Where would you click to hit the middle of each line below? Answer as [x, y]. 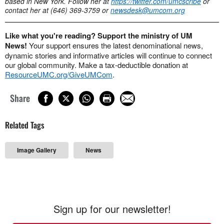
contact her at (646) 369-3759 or [58, 10]
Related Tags [25, 125]
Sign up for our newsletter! [112, 209]
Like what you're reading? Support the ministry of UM [99, 35]
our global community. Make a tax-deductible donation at [96, 64]
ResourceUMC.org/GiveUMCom [59, 74]
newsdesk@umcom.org [148, 10]
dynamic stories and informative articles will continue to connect [108, 55]
